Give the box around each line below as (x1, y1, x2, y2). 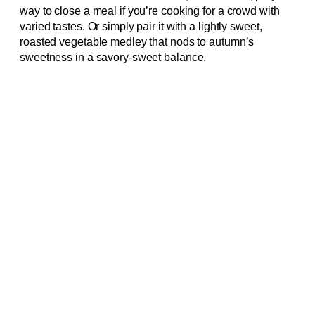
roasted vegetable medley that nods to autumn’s (20, 36, 255, 49)
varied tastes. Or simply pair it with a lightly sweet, (20, 20, 262, 33)
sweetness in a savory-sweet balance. (20, 51, 207, 64)
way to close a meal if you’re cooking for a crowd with (20, 5, 280, 18)
